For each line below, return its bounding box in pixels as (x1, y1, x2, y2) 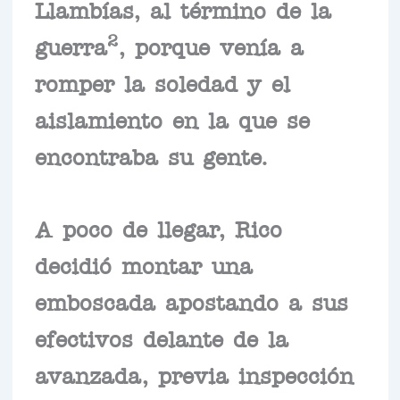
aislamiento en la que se (34, 112, 310, 124)
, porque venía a (117, 39, 304, 51)
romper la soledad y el (34, 76, 290, 87)
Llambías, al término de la (34, 3, 331, 14)
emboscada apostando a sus (34, 295, 348, 306)
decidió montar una (34, 258, 253, 270)
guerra (34, 39, 107, 51)
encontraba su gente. (34, 149, 268, 161)
